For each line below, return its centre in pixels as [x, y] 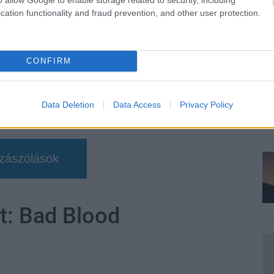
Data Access [137, 104]
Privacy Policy [206, 104]
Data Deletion [68, 104]
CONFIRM [49, 61]
